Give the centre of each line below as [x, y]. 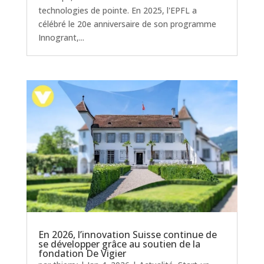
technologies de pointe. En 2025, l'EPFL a [117, 10]
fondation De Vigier [82, 253]
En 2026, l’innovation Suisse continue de [127, 234]
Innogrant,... [61, 37]
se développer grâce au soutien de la [119, 244]
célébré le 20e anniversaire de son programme [127, 24]
